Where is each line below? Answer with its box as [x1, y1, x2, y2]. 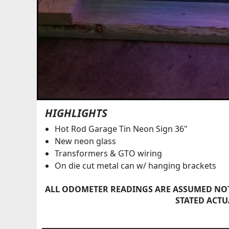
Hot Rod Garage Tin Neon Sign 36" [54, 123, 188, 134]
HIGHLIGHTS [44, 106, 107, 121]
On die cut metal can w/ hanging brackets [54, 159, 216, 171]
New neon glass [54, 135, 116, 147]
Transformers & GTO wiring [54, 147, 162, 159]
